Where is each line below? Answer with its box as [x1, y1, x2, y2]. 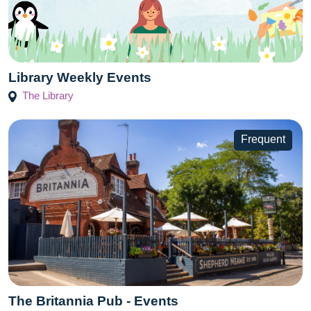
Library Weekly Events [8, 70, 151, 85]
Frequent [241, 133, 285, 145]
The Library [22, 90, 74, 101]
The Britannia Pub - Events [8, 294, 178, 308]
